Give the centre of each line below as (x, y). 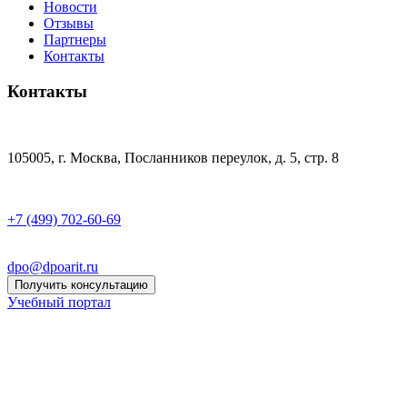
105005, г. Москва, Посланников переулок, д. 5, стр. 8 (173, 157)
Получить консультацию (81, 284)
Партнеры (75, 40)
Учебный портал (59, 302)
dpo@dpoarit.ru (53, 266)
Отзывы (69, 24)
